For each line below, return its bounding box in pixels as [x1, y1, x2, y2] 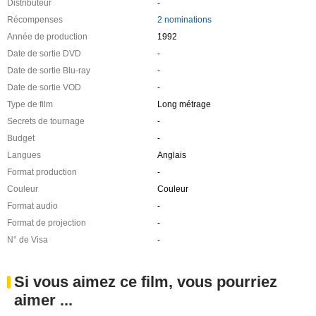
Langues [7, 150, 41, 160]
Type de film [7, 99, 53, 109]
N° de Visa [7, 234, 48, 245]
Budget [7, 133, 35, 143]
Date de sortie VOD [7, 82, 81, 92]
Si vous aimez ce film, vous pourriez [14, 272, 277, 291]
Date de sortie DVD [7, 48, 81, 59]
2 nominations [157, 14, 212, 25]
